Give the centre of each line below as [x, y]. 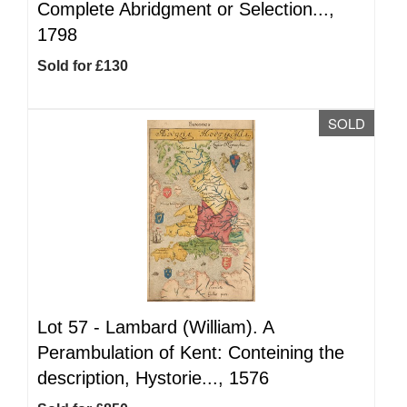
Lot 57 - [71, 327]
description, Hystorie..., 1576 [153, 378]
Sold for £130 [83, 66]
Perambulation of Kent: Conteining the [191, 352]
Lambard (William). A [189, 327]
